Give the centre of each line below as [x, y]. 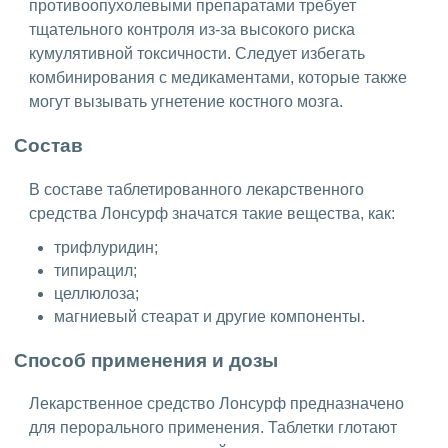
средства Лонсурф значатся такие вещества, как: [212, 214]
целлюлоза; [96, 294]
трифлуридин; [106, 248]
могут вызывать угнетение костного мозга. [186, 101]
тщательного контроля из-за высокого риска [192, 29]
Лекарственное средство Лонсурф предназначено [216, 404]
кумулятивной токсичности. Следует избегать [197, 53]
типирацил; [95, 271]
